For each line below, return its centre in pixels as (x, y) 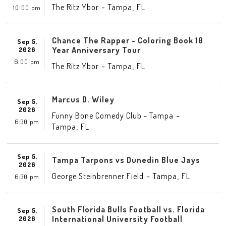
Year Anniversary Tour (96, 50)
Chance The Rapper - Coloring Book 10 (128, 40)
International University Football (117, 219)
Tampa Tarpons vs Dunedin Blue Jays (126, 160)
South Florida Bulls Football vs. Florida (128, 209)
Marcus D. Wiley (83, 99)
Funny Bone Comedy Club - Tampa (113, 116)
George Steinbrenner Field (98, 176)
